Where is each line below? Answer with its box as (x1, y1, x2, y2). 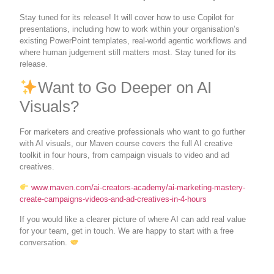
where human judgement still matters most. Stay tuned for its (20, 47, 237, 57)
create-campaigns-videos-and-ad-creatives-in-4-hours (20, 194, 207, 204)
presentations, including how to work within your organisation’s (20, 24, 240, 34)
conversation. (20, 238, 70, 248)
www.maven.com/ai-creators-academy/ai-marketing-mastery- (29, 182, 246, 192)
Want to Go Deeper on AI (38, 78, 212, 97)
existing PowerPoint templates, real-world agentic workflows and (20, 35, 247, 45)
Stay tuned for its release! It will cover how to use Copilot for (20, 12, 234, 22)
